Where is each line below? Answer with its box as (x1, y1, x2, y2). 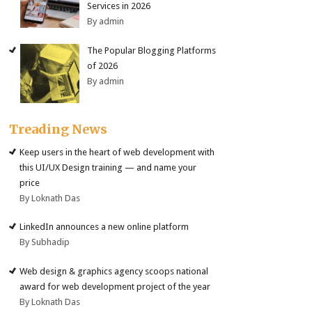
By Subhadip (19, 237, 70, 248)
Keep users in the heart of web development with (19, 146, 215, 157)
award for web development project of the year (19, 281, 211, 292)
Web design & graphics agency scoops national (19, 265, 209, 276)
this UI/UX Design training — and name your (19, 162, 197, 173)
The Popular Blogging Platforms (87, 45, 217, 56)
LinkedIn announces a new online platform (19, 221, 189, 233)
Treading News (9, 120, 108, 137)
